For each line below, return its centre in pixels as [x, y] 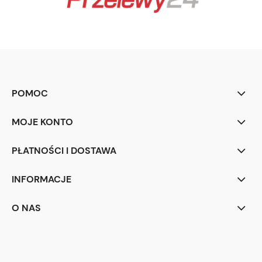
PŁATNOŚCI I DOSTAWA [64, 151]
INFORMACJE [42, 180]
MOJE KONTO [42, 122]
